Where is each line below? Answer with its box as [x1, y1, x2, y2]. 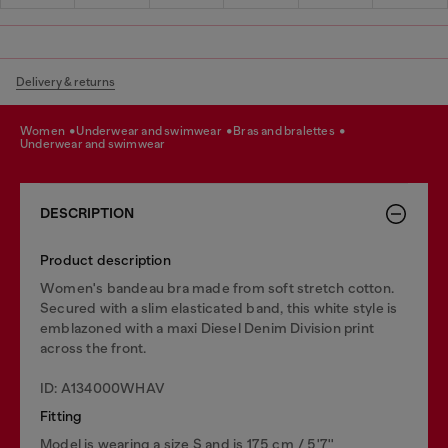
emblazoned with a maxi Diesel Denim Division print [40, 319, 375, 336]
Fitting [40, 407, 83, 424]
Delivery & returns [16, 74, 115, 89]
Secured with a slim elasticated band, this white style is [40, 299, 398, 316]
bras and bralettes [241, 123, 338, 138]
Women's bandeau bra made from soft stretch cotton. [40, 279, 395, 296]
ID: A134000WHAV [40, 379, 165, 396]
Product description [40, 251, 171, 268]
